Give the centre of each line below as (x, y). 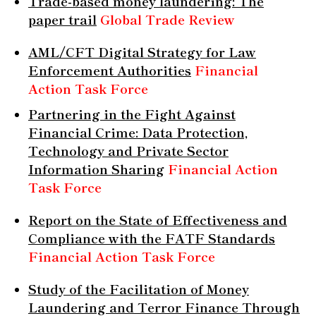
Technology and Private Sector (128, 150)
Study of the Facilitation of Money (139, 288)
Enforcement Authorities (110, 69)
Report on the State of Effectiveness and (158, 219)
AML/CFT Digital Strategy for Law (142, 51)
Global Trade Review (168, 19)
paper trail (62, 19)
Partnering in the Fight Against (132, 113)
